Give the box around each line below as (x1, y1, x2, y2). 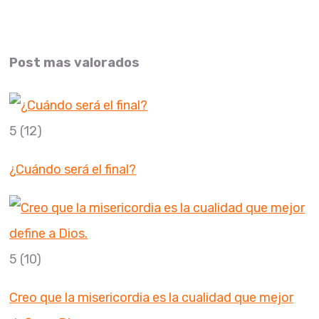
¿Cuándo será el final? (9, 162, 136, 178)
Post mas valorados (9, 55, 140, 71)
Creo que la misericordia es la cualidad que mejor (9, 290, 293, 306)
